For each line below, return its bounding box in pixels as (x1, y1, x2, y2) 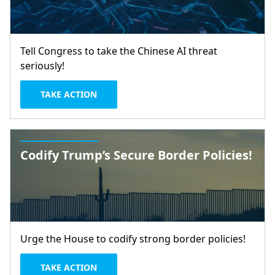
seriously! (20, 59, 64, 72)
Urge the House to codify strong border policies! (20, 232, 246, 246)
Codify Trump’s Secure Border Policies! (20, 147, 252, 163)
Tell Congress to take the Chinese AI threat (20, 44, 217, 58)
